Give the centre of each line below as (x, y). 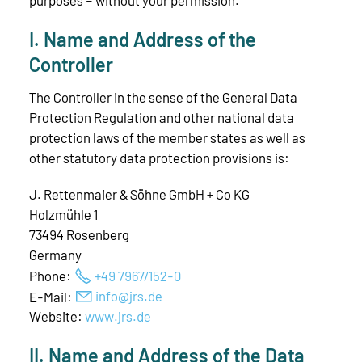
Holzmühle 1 (63, 215)
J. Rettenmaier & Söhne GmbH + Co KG (139, 194)
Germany (55, 255)
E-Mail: (52, 296)
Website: (57, 316)
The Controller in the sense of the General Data (163, 97)
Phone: (51, 275)
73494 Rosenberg (79, 235)
